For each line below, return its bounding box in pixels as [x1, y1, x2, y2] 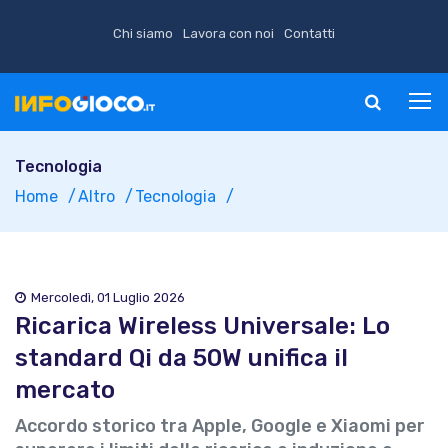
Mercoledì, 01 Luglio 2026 [31, 290, 185, 305]
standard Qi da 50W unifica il [15, 344, 348, 372]
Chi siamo [113, 26, 173, 41]
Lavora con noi [183, 26, 274, 41]
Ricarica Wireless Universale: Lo [15, 312, 390, 340]
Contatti [284, 26, 335, 41]
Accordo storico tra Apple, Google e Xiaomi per [15, 415, 425, 437]
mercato [15, 376, 115, 404]
